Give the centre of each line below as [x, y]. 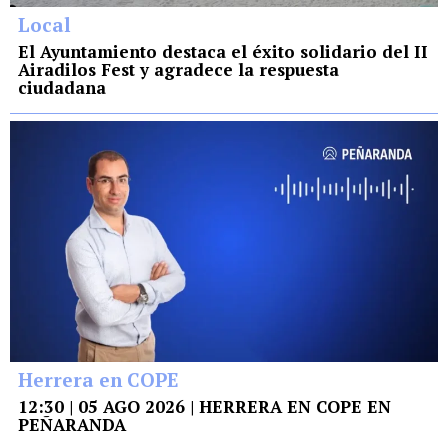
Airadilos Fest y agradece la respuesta [178, 70]
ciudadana [62, 88]
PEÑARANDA [72, 425]
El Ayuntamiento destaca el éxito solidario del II [223, 52]
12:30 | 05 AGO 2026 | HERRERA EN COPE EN [204, 407]
